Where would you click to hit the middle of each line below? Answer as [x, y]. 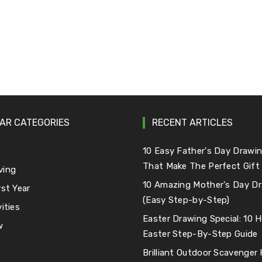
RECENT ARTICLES [192, 122]
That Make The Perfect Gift [201, 166]
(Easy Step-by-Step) [186, 200]
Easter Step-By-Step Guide [200, 234]
